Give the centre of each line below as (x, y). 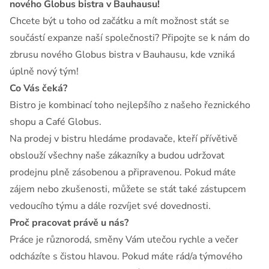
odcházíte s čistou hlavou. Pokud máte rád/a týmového (126, 256)
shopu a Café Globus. (56, 122)
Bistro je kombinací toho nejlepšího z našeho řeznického (130, 105)
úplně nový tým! (45, 71)
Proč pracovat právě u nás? (69, 223)
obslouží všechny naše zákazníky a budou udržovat (117, 156)
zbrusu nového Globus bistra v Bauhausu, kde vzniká (122, 55)
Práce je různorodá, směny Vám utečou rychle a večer (124, 240)
